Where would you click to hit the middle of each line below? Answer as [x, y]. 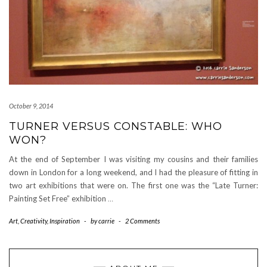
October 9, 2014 [31, 105]
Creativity [34, 221]
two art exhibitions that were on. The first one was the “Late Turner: [133, 185]
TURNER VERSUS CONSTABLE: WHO [116, 126]
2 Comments [142, 221]
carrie [106, 221]
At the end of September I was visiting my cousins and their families [133, 159]
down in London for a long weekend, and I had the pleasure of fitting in [133, 172]
